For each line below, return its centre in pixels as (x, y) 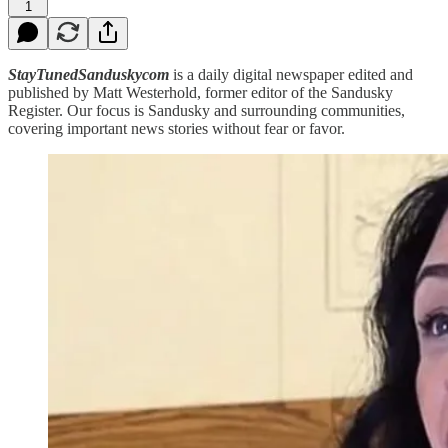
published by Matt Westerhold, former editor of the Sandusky (200, 92)
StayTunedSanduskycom (88, 74)
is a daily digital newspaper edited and (291, 74)
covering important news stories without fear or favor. (176, 128)
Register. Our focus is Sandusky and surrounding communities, (206, 110)
